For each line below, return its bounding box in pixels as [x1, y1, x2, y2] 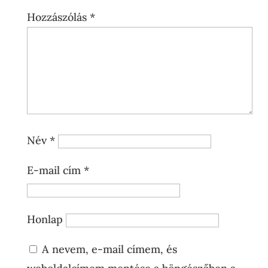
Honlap [26, 212, 63, 226]
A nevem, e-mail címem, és [41, 242, 177, 256]
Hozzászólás [26, 10, 90, 24]
